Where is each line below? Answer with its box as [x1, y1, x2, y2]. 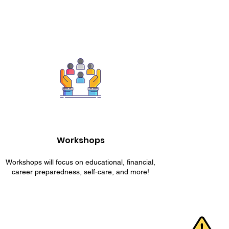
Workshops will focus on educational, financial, [5, 158, 155, 166]
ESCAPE [138, 212, 172, 225]
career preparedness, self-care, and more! [11, 168, 149, 176]
